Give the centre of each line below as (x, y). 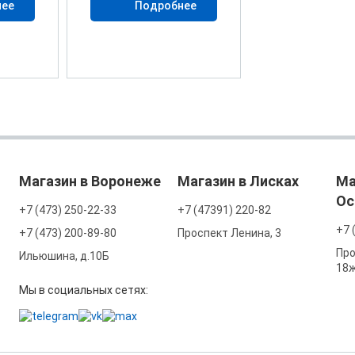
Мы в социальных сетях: (83, 290)
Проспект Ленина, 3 (229, 233)
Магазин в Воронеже (90, 181)
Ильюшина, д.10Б (64, 256)
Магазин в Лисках (238, 181)
